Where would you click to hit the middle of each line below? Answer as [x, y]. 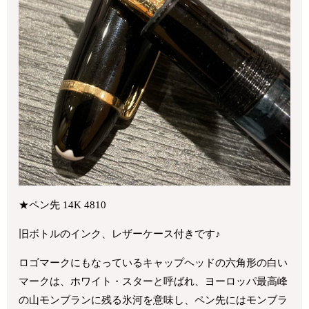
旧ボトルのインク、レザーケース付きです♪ [120, 233]
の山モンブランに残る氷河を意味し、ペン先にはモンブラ [153, 300]
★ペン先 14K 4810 [63, 205]
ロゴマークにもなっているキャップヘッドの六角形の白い [153, 262]
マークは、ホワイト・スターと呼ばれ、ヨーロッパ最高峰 [153, 281]
